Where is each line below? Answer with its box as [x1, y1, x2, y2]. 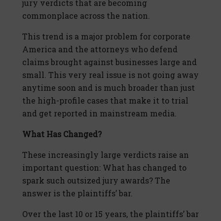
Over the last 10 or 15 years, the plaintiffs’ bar [22, 209, 199, 220]
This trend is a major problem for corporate [22, 31, 190, 42]
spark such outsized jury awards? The [22, 175, 170, 186]
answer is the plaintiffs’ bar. [22, 188, 133, 199]
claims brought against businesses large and [22, 57, 197, 68]
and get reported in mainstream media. [22, 108, 177, 119]
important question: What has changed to [22, 162, 186, 173]
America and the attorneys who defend [22, 44, 178, 55]
